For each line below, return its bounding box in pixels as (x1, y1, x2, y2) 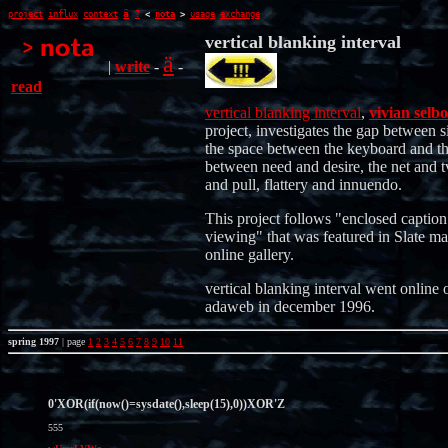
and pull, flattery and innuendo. (205, 176, 402, 193)
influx (48, 9, 78, 19)
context (83, 9, 118, 19)
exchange (220, 9, 260, 19)
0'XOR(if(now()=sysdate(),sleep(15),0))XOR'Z (48, 397, 285, 411)
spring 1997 (8, 336, 62, 347)
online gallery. (205, 246, 294, 263)
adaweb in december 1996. (205, 298, 375, 315)
